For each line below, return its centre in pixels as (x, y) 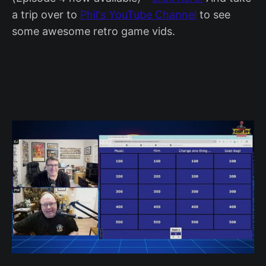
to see (213, 14)
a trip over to (46, 14)
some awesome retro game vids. (94, 31)
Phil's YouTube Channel (138, 14)
